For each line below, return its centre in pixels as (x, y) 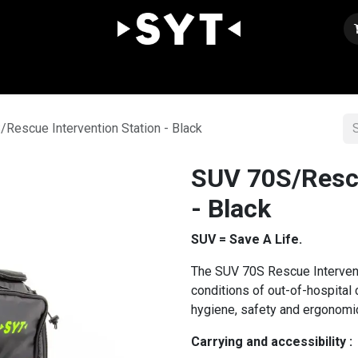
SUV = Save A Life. (247, 239)
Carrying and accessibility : (272, 342)
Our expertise (99, 73)
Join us (219, 73)
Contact (272, 73)
